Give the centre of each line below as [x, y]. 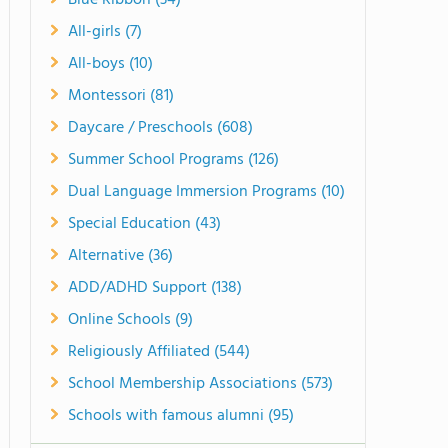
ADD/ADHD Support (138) [155, 288]
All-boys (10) [110, 64]
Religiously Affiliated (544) [159, 352]
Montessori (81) [121, 96]
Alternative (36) [120, 256]
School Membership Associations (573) [200, 384]
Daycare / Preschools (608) [160, 128]
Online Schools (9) [130, 320]
